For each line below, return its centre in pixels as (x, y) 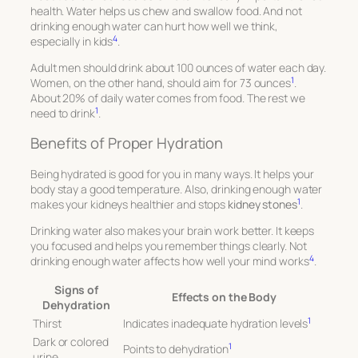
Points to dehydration (176, 348)
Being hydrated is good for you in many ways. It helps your (173, 173)
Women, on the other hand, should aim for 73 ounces (161, 82)
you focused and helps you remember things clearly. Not (169, 245)
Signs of (76, 289)
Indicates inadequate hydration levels (216, 323)
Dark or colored (71, 341)
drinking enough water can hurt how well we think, (155, 26)
